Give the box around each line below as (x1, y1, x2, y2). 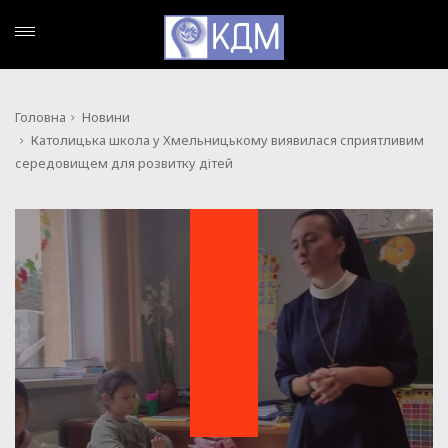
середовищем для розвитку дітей (15, 154, 233, 172)
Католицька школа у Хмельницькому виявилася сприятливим (31, 131, 424, 149)
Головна (15, 108, 66, 126)
